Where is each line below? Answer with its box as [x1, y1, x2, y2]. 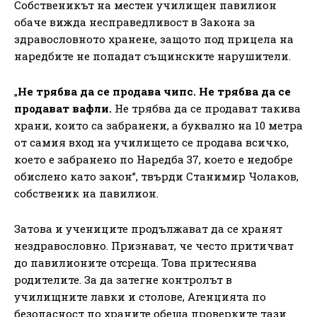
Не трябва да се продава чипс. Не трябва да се [18, 83, 291, 98]
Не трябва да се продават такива [112, 100, 301, 115]
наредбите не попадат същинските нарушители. [14, 48, 291, 63]
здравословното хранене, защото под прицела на [14, 31, 294, 46]
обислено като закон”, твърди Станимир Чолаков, [14, 168, 299, 183]
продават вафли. [14, 100, 112, 115]
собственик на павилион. [14, 185, 158, 200]
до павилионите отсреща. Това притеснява [14, 255, 257, 270]
